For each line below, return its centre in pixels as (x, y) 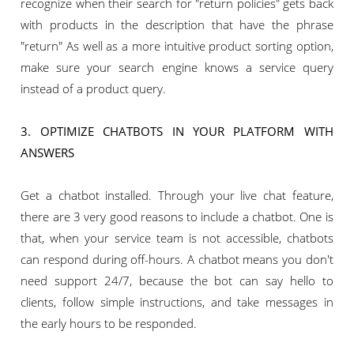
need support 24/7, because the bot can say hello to (177, 281)
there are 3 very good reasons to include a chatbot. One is (177, 217)
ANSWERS (48, 153)
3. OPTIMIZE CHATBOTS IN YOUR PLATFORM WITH (177, 132)
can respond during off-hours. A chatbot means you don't (177, 260)
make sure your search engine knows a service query (177, 68)
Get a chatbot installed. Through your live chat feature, (177, 196)
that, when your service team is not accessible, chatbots (177, 238)
